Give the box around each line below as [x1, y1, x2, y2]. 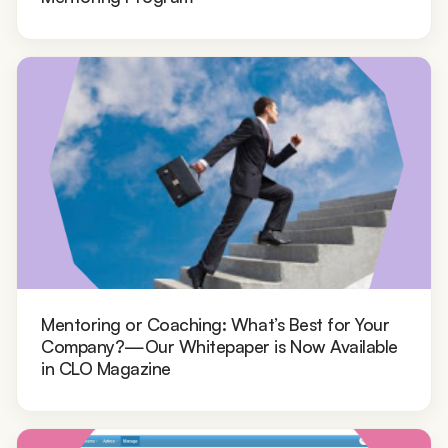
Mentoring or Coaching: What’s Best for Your [41, 313, 390, 336]
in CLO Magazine [41, 357, 171, 380]
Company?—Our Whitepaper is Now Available [41, 335, 398, 358]
